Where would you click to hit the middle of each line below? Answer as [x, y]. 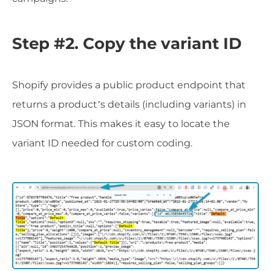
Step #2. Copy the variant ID [127, 44]
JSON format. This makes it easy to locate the [121, 124]
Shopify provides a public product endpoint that [129, 85]
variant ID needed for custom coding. [102, 143]
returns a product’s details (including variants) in [129, 105]
